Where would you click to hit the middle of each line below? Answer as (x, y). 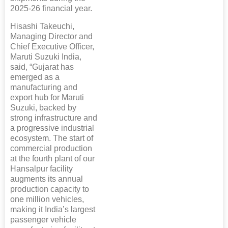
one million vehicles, (47, 199)
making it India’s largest (53, 210)
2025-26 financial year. (51, 9)
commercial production (51, 149)
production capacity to (50, 189)
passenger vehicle (43, 220)
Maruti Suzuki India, (46, 57)
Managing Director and (51, 37)
